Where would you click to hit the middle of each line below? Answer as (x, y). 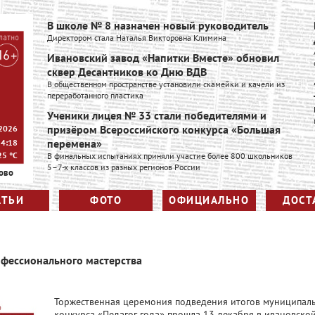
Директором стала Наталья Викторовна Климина (136, 38)
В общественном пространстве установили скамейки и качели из (166, 84)
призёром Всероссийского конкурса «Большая (163, 129)
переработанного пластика (95, 95)
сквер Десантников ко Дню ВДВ (127, 72)
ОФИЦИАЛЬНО (209, 200)
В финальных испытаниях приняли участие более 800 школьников (169, 156)
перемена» (74, 143)
